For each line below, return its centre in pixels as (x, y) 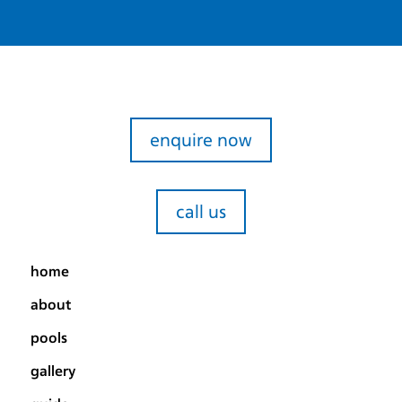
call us (201, 212)
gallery (52, 371)
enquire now (201, 140)
